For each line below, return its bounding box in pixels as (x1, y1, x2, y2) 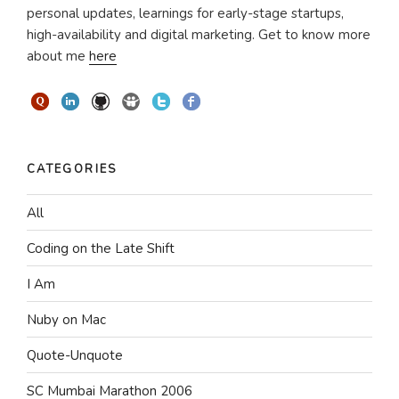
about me (27, 46, 89, 65)
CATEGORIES (27, 160, 118, 177)
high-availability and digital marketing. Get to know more (27, 25, 370, 44)
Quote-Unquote (27, 346, 123, 364)
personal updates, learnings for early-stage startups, (27, 4, 344, 22)
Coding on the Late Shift (27, 239, 175, 257)
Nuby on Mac (27, 310, 106, 329)
